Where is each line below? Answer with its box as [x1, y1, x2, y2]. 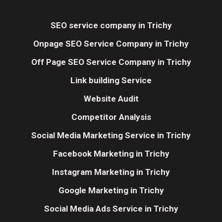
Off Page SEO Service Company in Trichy [31, 57, 191, 67]
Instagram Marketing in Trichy [52, 167, 170, 177]
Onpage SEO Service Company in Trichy [33, 39, 189, 49]
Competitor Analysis [71, 112, 151, 122]
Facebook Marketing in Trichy [53, 149, 169, 159]
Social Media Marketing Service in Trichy [31, 130, 191, 141]
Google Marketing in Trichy [58, 185, 164, 196]
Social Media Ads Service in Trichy [44, 204, 178, 214]
